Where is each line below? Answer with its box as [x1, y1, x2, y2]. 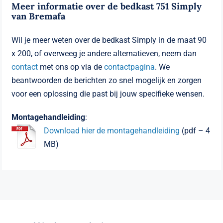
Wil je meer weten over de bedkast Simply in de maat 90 [11, 35, 207, 45]
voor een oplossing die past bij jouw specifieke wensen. [11, 89, 205, 99]
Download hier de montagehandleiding [44, 126, 180, 136]
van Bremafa [11, 10, 66, 22]
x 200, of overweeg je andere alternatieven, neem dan [11, 49, 197, 59]
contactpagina [104, 62, 155, 72]
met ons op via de [38, 62, 105, 72]
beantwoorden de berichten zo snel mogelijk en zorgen [11, 76, 202, 86]
